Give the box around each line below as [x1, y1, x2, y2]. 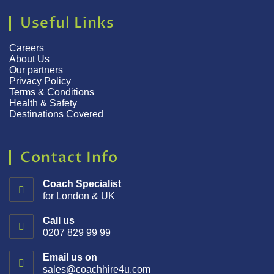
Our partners [9, 64, 63, 75]
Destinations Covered [9, 108, 103, 119]
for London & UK [43, 190, 115, 201]
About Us [9, 53, 50, 64]
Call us [43, 215, 75, 226]
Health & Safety [9, 97, 77, 108]
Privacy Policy [9, 75, 71, 86]
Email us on [43, 251, 97, 262]
